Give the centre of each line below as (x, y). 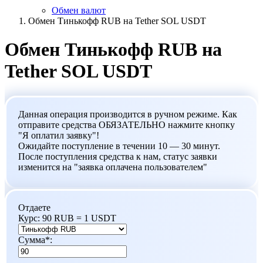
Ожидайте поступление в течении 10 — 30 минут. (119, 146)
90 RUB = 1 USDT (79, 218)
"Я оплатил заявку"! (59, 135)
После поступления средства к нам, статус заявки (118, 156)
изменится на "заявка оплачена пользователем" (113, 167)
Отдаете (34, 207)
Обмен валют (79, 10)
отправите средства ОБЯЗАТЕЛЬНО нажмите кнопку (127, 124)
